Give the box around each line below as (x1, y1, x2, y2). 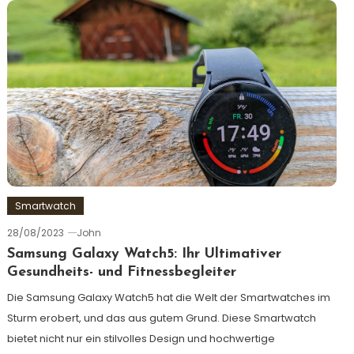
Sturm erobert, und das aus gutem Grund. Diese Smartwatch (6, 310, 316, 326)
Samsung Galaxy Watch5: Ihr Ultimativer (6, 246, 281, 262)
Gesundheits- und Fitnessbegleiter (6, 264, 236, 280)
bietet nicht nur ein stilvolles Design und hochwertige (6, 330, 275, 346)
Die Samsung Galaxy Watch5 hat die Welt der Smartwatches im (6, 289, 330, 305)
